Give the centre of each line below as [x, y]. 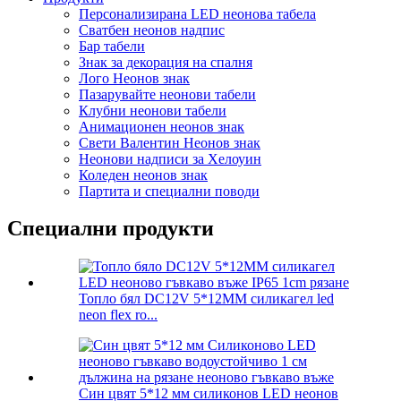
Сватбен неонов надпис [152, 30]
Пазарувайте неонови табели [167, 94]
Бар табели [112, 46]
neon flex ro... [118, 315]
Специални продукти [111, 229]
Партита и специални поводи [169, 191]
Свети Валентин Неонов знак [170, 142]
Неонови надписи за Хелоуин [170, 158]
